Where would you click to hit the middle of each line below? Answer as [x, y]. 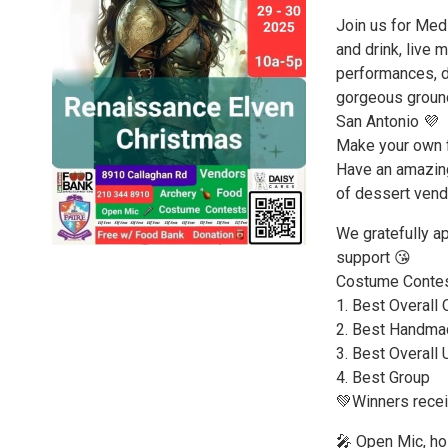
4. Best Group [383, 377]
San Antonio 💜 [387, 121]
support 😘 [373, 257]
